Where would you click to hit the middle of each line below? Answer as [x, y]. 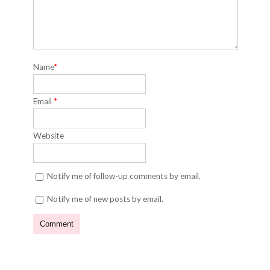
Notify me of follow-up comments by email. [124, 176]
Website [48, 136]
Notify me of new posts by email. [105, 199]
